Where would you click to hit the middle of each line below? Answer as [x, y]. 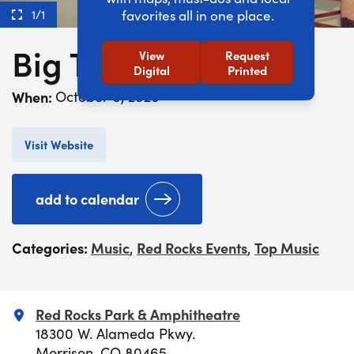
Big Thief [79, 62]
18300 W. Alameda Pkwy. [115, 333]
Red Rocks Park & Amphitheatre [138, 314]
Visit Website [59, 144]
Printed [247, 70]
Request [247, 55]
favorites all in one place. [198, 16]
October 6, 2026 [107, 96]
